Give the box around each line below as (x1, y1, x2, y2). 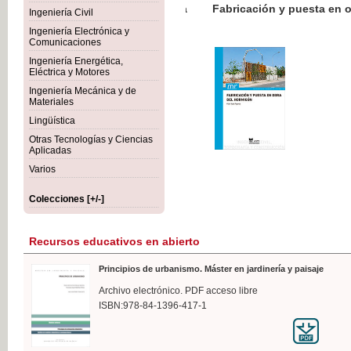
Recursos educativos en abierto (29, 235, 200, 248)
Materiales (29, 96, 74, 107)
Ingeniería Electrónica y (29, 26, 129, 37)
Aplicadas (29, 145, 71, 156)
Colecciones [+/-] (29, 194, 104, 204)
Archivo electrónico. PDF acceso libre (99, 285, 258, 296)
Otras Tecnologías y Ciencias (29, 134, 153, 145)
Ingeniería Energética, (29, 56, 123, 67)
